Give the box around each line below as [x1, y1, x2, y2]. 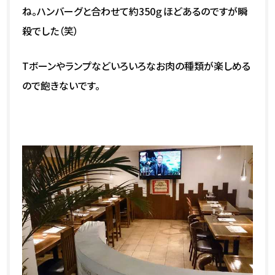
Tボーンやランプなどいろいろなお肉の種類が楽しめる [22, 58, 251, 74]
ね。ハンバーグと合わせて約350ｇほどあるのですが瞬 [22, 4, 248, 19]
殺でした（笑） [22, 23, 79, 39]
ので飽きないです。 [22, 78, 101, 93]
